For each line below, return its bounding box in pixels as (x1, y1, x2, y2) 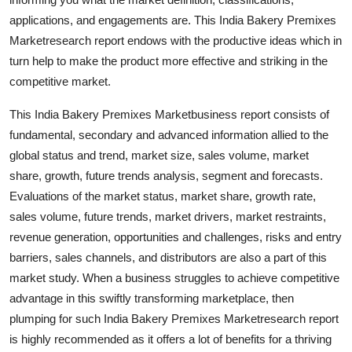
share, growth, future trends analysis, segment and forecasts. (9, 168, 323, 182)
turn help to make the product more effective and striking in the (9, 53, 328, 68)
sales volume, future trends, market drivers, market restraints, (9, 209, 326, 223)
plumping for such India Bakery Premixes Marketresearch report (9, 311, 339, 325)
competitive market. (9, 74, 111, 88)
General (12, 44, 57, 60)
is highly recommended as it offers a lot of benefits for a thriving (9, 332, 332, 346)
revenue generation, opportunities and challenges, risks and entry (9, 229, 342, 244)
